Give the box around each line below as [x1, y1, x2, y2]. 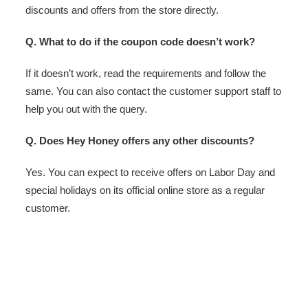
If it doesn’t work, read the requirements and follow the [25, 67, 266, 79]
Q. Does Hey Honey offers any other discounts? [25, 134, 254, 146]
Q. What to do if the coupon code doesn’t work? [25, 35, 255, 47]
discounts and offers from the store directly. [25, 3, 219, 16]
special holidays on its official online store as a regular [25, 184, 265, 196]
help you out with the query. [25, 102, 147, 115]
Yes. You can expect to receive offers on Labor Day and [25, 166, 275, 178]
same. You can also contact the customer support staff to [25, 85, 281, 97]
